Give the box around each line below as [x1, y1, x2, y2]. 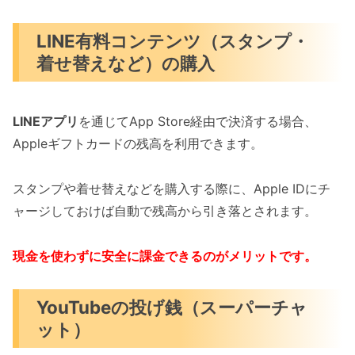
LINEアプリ [13, 113, 78, 130]
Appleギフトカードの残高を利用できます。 [13, 136, 263, 152]
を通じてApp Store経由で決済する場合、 [78, 113, 317, 130]
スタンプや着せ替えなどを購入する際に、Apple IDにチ [13, 180, 330, 197]
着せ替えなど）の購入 [36, 52, 216, 74]
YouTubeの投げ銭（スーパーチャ [36, 296, 308, 319]
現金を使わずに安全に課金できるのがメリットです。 [13, 247, 317, 264]
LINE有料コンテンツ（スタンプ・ [36, 29, 310, 52]
